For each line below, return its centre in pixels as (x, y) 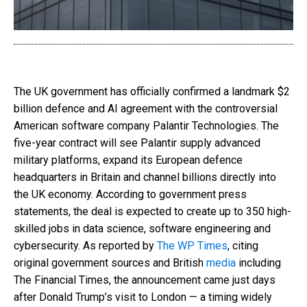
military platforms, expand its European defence (128, 160)
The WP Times (192, 245)
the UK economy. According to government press (130, 194)
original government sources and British (110, 262)
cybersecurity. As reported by (85, 245)
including (258, 262)
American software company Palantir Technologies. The (146, 125)
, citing (243, 245)
